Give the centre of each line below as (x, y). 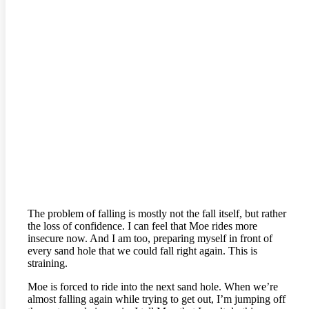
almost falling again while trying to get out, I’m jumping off (157, 299)
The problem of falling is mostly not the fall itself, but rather (157, 214)
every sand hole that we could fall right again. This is (142, 251)
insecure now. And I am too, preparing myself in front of (150, 239)
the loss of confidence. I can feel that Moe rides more (142, 226)
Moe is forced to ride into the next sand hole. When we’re (153, 287)
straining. (48, 263)
